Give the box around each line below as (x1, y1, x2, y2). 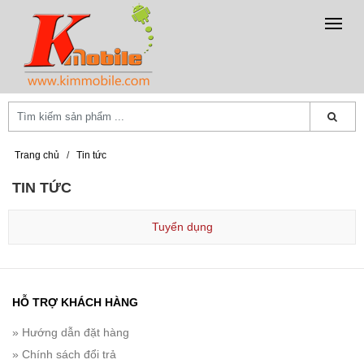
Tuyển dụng (151, 220, 213, 234)
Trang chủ (15, 149, 59, 161)
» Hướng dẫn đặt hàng (12, 326, 129, 340)
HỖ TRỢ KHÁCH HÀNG (12, 296, 138, 310)
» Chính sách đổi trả (12, 348, 116, 362)
